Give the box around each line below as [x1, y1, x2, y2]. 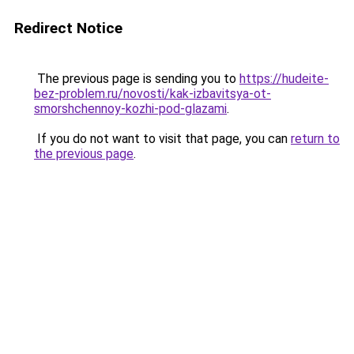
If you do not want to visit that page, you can [34, 131, 291, 146]
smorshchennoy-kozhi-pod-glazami [34, 101, 227, 116]
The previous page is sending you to [34, 71, 239, 86]
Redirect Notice [14, 19, 122, 37]
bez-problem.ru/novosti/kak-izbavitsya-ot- [34, 86, 271, 101]
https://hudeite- [239, 71, 329, 86]
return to [291, 131, 340, 146]
